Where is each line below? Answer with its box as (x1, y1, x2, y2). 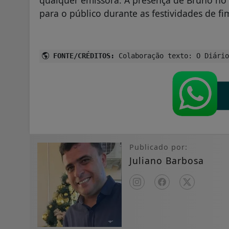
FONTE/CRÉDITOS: (49, 52, 114, 60)
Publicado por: (129, 142, 188, 152)
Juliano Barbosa (129, 154, 204, 167)
